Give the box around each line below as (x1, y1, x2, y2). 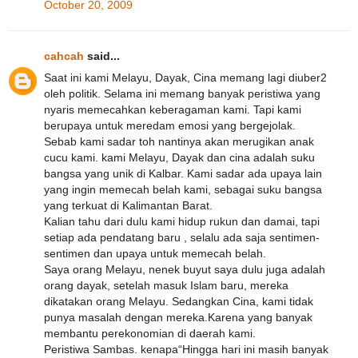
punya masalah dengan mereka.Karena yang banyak (44, 311, 312, 324)
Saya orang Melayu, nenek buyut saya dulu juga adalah (44, 263, 325, 276)
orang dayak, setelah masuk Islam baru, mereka (44, 279, 288, 292)
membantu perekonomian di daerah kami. (44, 327, 256, 340)
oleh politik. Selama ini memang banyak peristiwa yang (44, 87, 320, 101)
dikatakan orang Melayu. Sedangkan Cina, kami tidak (44, 295, 313, 308)
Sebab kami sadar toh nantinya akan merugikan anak (44, 135, 314, 149)
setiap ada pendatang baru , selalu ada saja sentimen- (44, 231, 320, 245)
